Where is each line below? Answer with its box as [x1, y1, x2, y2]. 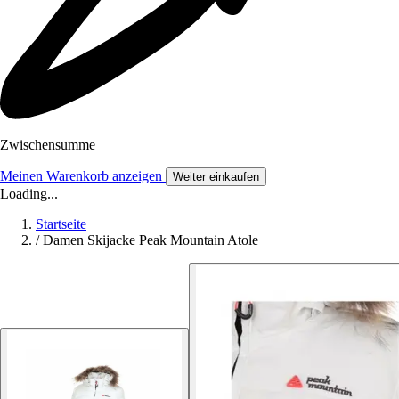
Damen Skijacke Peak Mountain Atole [43, 232, 258, 248]
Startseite [36, 216, 86, 232]
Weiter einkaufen [173, 170, 259, 184]
